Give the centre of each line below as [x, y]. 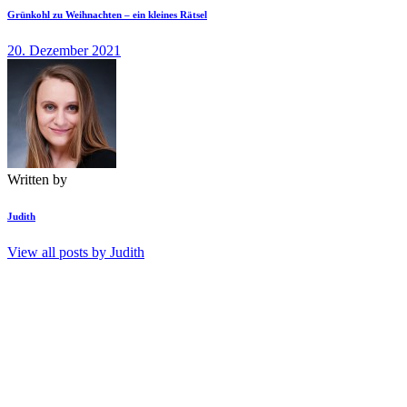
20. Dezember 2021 [64, 50]
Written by [37, 179]
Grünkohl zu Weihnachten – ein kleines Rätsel [107, 14]
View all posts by [59, 252]
